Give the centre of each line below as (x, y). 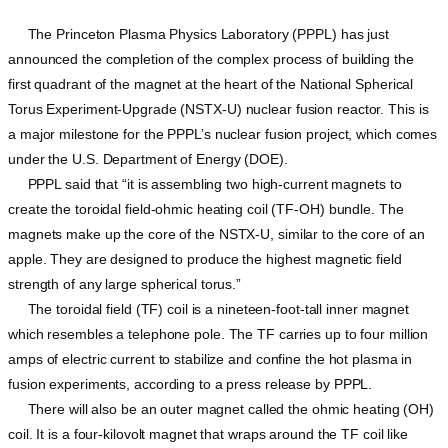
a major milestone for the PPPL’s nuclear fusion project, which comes (223, 134)
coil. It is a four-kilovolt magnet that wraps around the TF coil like (208, 434)
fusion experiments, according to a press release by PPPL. (190, 384)
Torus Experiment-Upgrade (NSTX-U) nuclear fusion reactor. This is (218, 109)
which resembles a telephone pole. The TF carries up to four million (218, 334)
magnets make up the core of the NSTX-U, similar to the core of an (216, 234)
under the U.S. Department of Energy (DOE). (148, 159)
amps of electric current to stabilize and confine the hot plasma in (210, 359)
